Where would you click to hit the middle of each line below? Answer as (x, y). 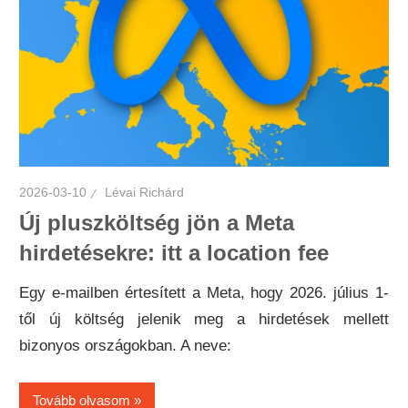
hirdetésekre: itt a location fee (174, 253)
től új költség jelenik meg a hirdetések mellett (204, 320)
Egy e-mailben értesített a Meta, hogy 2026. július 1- (204, 293)
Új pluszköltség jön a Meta (157, 223)
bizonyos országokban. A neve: (126, 346)
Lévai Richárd (145, 193)
